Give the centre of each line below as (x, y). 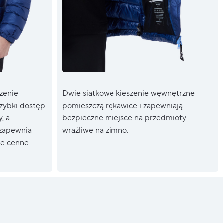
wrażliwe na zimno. (95, 131)
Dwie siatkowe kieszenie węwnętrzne (128, 93)
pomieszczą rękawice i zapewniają (122, 106)
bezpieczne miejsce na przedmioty (124, 118)
